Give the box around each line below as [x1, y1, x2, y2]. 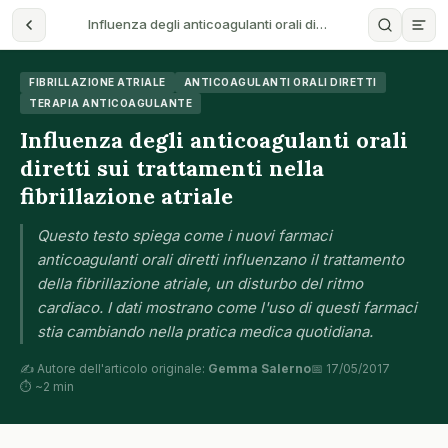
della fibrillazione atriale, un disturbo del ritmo [37, 274, 363, 293]
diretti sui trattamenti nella [20, 154, 324, 182]
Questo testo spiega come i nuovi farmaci [37, 226, 332, 245]
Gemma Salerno [208, 361, 311, 376]
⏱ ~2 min [20, 379, 74, 394]
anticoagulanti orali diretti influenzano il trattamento [37, 250, 404, 269]
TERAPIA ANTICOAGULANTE [29, 97, 192, 109]
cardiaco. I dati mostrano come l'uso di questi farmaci [37, 298, 417, 317]
